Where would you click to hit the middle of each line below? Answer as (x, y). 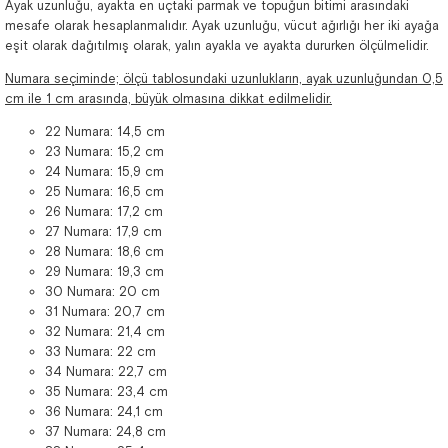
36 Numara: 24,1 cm (104, 411)
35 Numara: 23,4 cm (106, 391)
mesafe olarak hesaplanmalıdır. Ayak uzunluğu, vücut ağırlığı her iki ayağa (222, 25)
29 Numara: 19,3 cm (104, 271)
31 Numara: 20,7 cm (105, 311)
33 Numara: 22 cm (100, 351)
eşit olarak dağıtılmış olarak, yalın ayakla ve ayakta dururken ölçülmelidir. (217, 45)
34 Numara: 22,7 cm (106, 371)
